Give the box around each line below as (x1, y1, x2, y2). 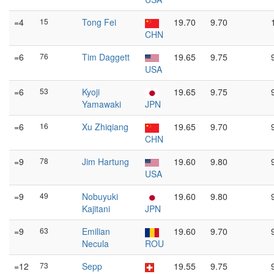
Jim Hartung (82, 155, 129, 168)
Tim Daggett (82, 51, 130, 63)
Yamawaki (82, 98, 121, 110)
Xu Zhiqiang (82, 120, 128, 133)
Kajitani (82, 202, 110, 215)
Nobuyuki (82, 190, 118, 202)
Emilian (82, 225, 110, 237)
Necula (82, 237, 109, 250)
